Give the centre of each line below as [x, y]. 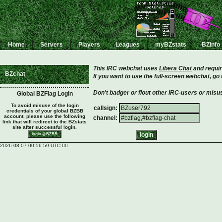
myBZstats [171, 45]
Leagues [128, 45]
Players [89, 45]
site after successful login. [45, 127]
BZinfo [211, 45]
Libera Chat [175, 68]
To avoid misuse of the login [45, 105]
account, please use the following [45, 116]
